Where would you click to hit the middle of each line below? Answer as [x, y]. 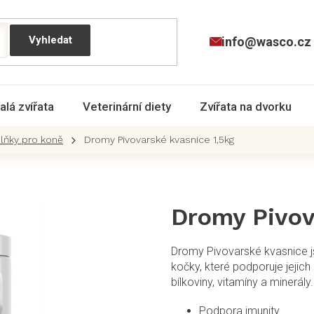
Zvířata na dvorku [246, 107]
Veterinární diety [127, 107]
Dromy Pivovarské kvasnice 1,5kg [159, 139]
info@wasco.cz [266, 42]
